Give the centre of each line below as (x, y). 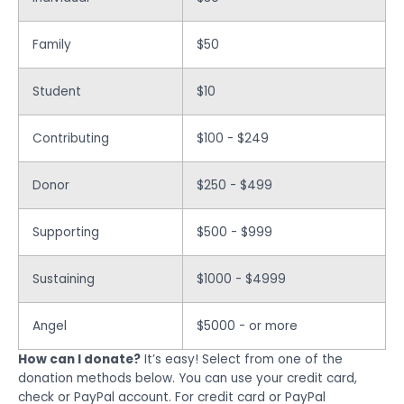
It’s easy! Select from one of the (242, 359)
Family (52, 44)
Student (57, 91)
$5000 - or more (247, 326)
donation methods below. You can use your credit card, (188, 378)
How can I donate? (79, 359)
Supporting (66, 232)
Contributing (71, 138)
